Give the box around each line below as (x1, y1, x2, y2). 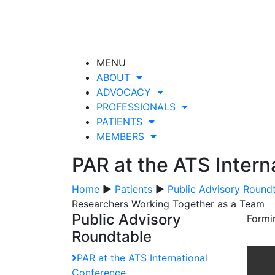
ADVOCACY (96, 86, 157, 98)
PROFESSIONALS (96, 101, 182, 113)
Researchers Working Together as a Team (72, 198, 265, 210)
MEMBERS (96, 130, 150, 142)
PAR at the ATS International (77, 252, 207, 264)
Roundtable (72, 228, 152, 246)
